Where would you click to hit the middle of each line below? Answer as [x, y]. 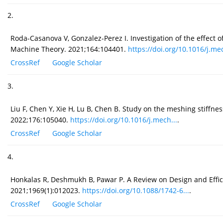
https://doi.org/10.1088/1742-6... [136, 191]
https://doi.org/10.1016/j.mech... [124, 120]
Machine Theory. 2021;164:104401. [69, 49]
